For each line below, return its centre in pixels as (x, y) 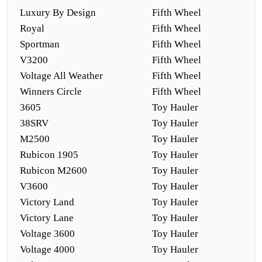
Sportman (40, 44)
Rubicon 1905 (49, 155)
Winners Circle (51, 92)
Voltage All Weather (61, 76)
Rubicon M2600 (54, 170)
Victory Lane (47, 218)
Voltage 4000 (47, 249)
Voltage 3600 (47, 234)
